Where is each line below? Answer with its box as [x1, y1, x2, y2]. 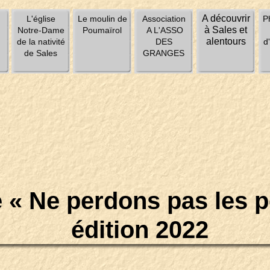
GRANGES [143, 48, 184, 58]
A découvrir [201, 13, 250, 24]
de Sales [24, 48, 57, 58]
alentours [206, 36, 246, 46]
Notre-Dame [17, 25, 64, 35]
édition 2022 [64, 216, 209, 243]
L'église [26, 14, 55, 24]
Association [142, 14, 186, 24]
